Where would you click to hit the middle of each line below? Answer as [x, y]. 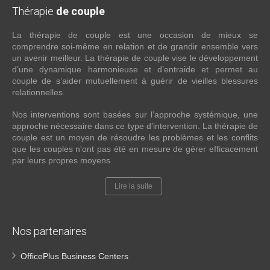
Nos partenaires [49, 231]
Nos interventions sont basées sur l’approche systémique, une [135, 115]
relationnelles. [40, 92]
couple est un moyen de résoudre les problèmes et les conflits [135, 137]
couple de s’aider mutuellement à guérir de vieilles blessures [135, 81]
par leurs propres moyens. [62, 160]
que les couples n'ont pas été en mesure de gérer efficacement [135, 149]
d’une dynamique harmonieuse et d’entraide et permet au [135, 69]
